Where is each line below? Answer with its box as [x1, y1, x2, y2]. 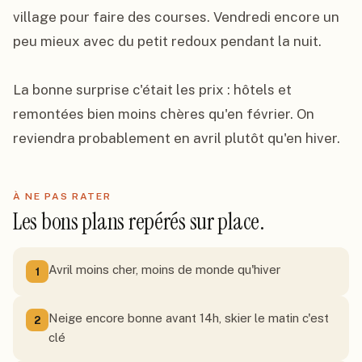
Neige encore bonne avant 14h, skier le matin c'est [48, 311, 329, 325]
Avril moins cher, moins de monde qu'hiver [48, 263, 280, 276]
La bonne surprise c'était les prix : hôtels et [13, 82, 292, 98]
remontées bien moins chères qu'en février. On [13, 106, 314, 122]
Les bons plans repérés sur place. [13, 207, 264, 237]
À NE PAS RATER [13, 191, 112, 202]
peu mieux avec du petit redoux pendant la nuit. [13, 33, 322, 49]
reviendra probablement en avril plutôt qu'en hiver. [13, 130, 340, 146]
